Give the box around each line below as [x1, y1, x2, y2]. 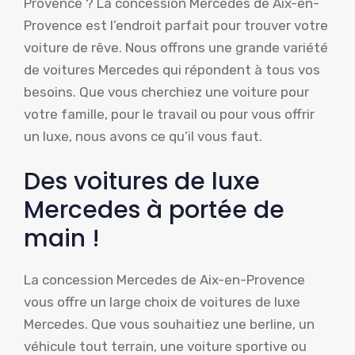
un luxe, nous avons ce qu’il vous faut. [24, 128, 262, 144]
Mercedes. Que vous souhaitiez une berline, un [24, 316, 315, 333]
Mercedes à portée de [24, 193, 284, 227]
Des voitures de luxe [24, 165, 260, 199]
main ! [24, 222, 100, 256]
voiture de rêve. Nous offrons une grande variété [24, 39, 328, 55]
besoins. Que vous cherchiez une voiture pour [24, 83, 309, 100]
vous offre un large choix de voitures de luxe [24, 294, 300, 311]
